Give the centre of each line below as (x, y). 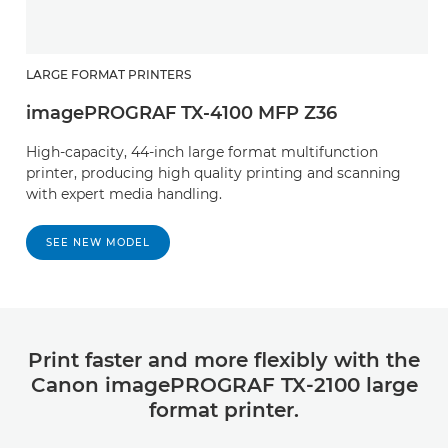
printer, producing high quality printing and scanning (213, 172)
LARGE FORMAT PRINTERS (108, 74)
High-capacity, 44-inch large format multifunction (202, 151)
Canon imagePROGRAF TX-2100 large (224, 384)
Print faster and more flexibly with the (224, 359)
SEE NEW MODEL (98, 242)
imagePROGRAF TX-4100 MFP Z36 (181, 112)
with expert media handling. (124, 193)
